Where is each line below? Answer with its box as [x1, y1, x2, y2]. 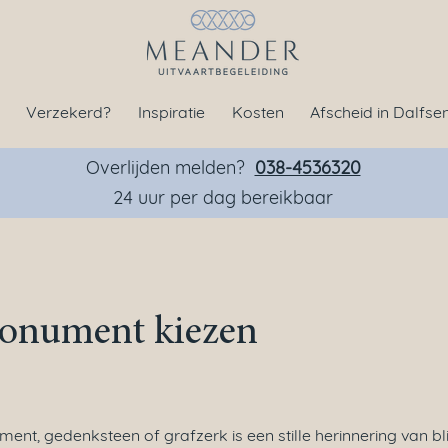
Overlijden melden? [85, 156, 255, 179]
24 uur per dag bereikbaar [113, 186, 333, 209]
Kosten [231, 102, 284, 122]
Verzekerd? [25, 102, 111, 122]
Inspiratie [137, 102, 205, 122]
